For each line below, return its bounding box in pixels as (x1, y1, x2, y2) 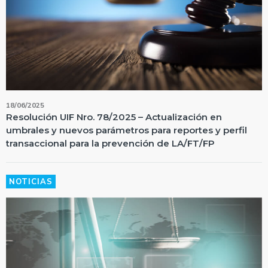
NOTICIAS (9, 176, 53, 188)
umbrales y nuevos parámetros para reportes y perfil (6, 124, 247, 136)
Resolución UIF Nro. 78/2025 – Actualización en (6, 111, 222, 123)
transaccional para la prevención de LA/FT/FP (6, 138, 215, 150)
